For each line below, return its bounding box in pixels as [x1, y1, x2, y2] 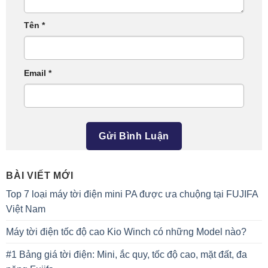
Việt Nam [6, 203, 45, 214]
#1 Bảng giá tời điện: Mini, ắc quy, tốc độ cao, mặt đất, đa [6, 249, 247, 260]
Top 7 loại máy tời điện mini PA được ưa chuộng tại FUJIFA [6, 188, 258, 199]
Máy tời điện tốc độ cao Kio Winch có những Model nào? [6, 226, 246, 237]
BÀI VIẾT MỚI [6, 170, 74, 181]
